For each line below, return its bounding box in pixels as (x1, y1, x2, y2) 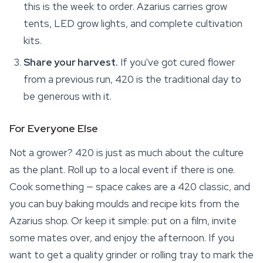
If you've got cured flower (118, 56, 235, 69)
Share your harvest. (23, 56, 118, 69)
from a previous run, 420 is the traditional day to (23, 73, 241, 86)
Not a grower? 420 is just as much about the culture (9, 146, 244, 159)
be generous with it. (23, 90, 112, 103)
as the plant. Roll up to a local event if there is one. (9, 163, 235, 176)
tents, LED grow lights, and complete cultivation (23, 17, 242, 30)
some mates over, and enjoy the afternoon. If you (9, 231, 234, 244)
